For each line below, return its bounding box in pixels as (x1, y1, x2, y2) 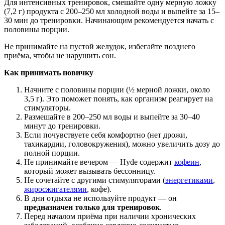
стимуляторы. (24, 103, 71, 113)
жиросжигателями (24, 185, 87, 194)
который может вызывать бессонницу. (24, 167, 155, 176)
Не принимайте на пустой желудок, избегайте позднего (4, 42, 195, 51)
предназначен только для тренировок (24, 203, 160, 212)
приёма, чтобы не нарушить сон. (4, 51, 116, 60)
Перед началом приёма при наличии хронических (24, 212, 196, 221)
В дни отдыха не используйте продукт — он (24, 194, 177, 203)
